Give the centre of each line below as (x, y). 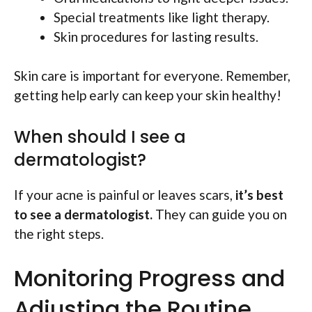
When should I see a (100, 136)
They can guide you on (220, 214)
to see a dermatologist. (83, 214)
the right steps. (59, 233)
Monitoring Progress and (149, 279)
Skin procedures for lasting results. (156, 36)
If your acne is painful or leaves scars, (125, 194)
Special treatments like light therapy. (162, 17)
